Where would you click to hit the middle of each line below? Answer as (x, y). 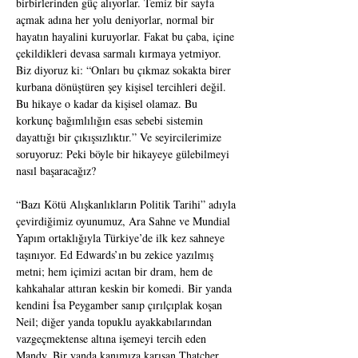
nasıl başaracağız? (56, 171)
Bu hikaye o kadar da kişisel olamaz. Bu (108, 103)
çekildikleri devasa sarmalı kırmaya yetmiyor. (120, 53)
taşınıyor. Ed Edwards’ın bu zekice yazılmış (116, 255)
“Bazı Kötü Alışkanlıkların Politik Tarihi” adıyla (127, 204)
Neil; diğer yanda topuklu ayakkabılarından (115, 322)
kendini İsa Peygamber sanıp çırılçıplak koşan (121, 305)
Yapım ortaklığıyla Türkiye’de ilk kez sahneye (122, 238)
